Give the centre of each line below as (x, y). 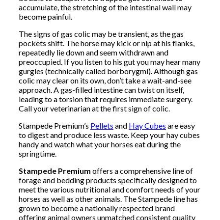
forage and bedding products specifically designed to (108, 180)
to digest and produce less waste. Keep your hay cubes (109, 135)
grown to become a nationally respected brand (97, 208)
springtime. (38, 153)
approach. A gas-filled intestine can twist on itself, (101, 89)
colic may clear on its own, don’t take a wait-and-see (105, 80)
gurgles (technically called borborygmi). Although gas (108, 71)
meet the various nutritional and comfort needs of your (110, 189)
